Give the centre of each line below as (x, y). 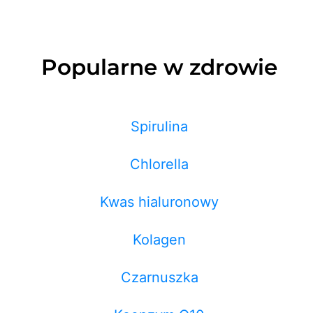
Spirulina (159, 127)
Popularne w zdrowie (159, 67)
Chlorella (159, 165)
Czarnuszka (159, 278)
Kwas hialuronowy (159, 202)
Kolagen (159, 240)
